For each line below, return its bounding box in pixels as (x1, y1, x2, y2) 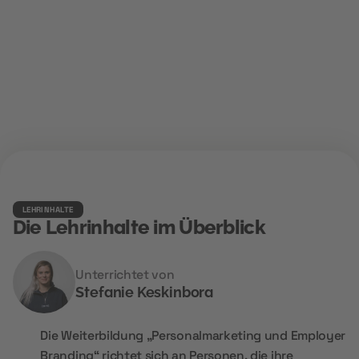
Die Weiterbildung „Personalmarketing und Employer (40, 328, 345, 345)
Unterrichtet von (75, 266, 175, 283)
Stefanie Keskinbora (75, 283, 214, 301)
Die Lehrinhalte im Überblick (12, 216, 265, 239)
